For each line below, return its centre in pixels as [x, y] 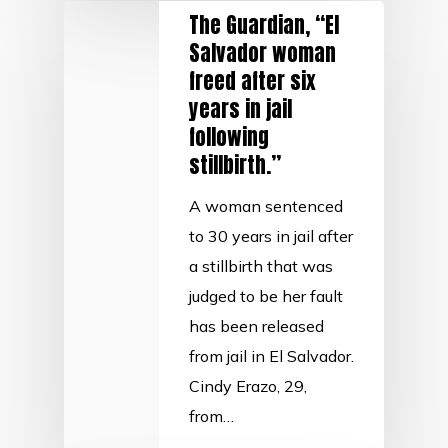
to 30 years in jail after [271, 236]
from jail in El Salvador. [271, 356]
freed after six [252, 81]
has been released [256, 326]
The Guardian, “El [264, 25]
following [229, 137]
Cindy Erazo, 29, [248, 386]
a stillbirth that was [261, 266]
